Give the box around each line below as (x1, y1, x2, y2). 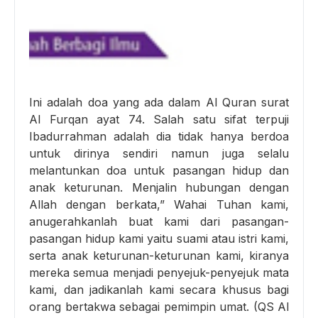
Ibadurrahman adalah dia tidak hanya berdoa (29, 128, 289, 143)
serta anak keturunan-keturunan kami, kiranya (29, 248, 289, 263)
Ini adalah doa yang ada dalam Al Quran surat (29, 94, 289, 109)
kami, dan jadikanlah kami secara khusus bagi (29, 282, 289, 297)
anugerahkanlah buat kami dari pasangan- (29, 214, 289, 229)
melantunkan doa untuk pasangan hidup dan (29, 163, 289, 177)
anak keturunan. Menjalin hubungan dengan (29, 180, 289, 194)
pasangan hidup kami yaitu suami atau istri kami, (29, 231, 289, 246)
